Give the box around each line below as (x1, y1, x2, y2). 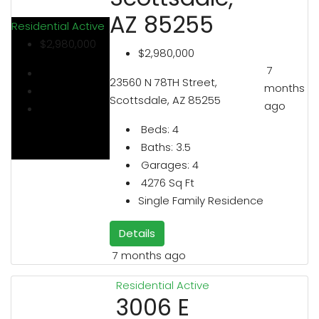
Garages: (140, 157, 189, 172)
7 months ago (112, 247, 186, 263)
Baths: (140, 139, 173, 155)
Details (118, 225, 155, 241)
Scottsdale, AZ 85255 (109, 92, 221, 108)
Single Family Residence (137, 192, 263, 208)
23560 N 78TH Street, (109, 74, 217, 90)
